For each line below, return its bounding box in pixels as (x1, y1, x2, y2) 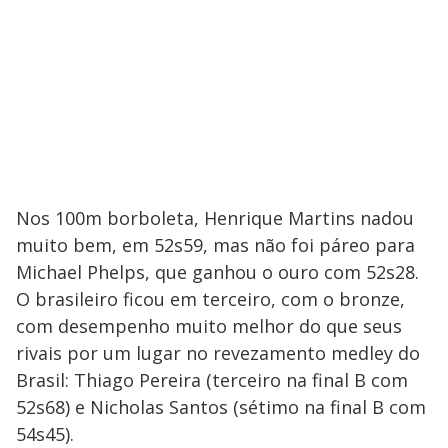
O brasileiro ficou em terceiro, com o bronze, (16, 287, 405, 311)
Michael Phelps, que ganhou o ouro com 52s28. (16, 260, 419, 284)
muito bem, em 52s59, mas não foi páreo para (16, 233, 415, 257)
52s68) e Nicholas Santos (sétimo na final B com (16, 395, 426, 419)
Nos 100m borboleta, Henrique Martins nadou (16, 206, 414, 230)
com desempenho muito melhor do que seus (16, 314, 402, 338)
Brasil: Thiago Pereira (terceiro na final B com (16, 368, 408, 392)
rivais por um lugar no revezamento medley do (16, 341, 420, 365)
